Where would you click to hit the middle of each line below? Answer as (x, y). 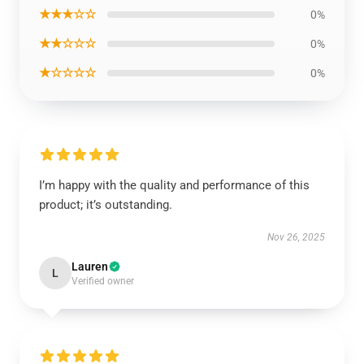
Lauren (90, 266)
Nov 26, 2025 (296, 237)
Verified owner (103, 281)
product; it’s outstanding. (106, 205)
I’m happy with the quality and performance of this (174, 185)
